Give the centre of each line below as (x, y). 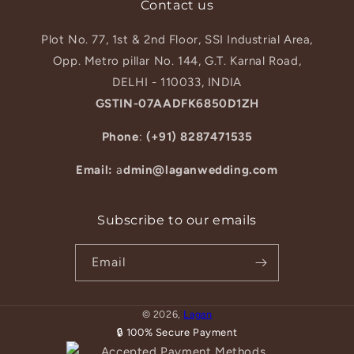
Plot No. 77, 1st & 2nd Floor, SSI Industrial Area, (177, 40)
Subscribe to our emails (177, 220)
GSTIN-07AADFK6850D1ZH (177, 104)
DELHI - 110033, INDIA (177, 83)
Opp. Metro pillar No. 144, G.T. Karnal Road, (177, 61)
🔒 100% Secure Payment (177, 333)
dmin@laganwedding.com (201, 170)
